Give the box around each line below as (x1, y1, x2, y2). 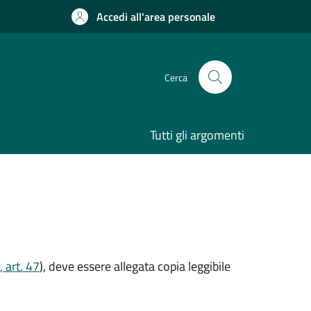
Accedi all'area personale (96, 8, 215, 25)
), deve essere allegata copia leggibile (40, 257, 230, 276)
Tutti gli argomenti (150, 126, 244, 144)
